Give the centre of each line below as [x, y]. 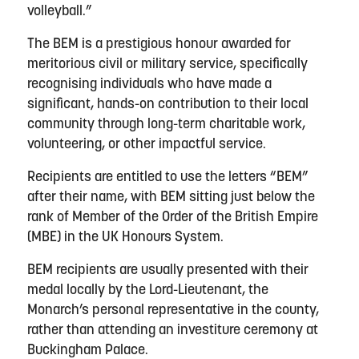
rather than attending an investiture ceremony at [173, 330]
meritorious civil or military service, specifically [167, 64]
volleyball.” [61, 11]
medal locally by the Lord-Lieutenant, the [148, 290]
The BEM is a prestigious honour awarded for [159, 44]
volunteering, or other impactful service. [148, 144]
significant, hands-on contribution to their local [168, 104]
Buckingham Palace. [91, 350]
